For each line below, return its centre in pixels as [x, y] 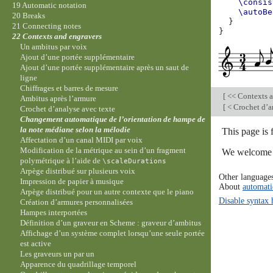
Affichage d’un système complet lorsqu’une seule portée [113, 233]
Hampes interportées [54, 213]
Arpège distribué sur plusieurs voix [78, 171]
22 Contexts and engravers [57, 37]
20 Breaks [28, 16]
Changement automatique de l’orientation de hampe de [113, 119]
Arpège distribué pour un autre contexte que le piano [107, 192]
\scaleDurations [135, 161]
